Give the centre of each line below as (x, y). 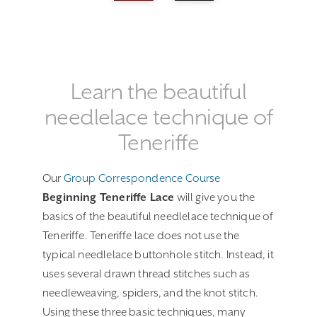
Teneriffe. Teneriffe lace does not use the (141, 235)
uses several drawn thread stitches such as (146, 273)
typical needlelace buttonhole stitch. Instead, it (158, 254)
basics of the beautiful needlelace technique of (158, 216)
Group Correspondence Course (142, 178)
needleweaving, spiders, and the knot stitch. (150, 293)
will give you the (215, 197)
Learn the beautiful (158, 91)
